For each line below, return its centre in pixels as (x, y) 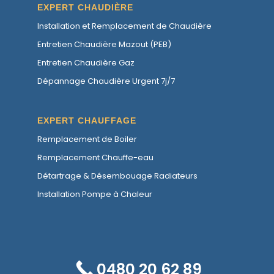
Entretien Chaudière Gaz (86, 62)
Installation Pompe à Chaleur (95, 194)
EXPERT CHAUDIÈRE (86, 7)
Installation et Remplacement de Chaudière (125, 26)
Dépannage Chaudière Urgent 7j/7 (106, 81)
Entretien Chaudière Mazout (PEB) (105, 44)
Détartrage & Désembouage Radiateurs (118, 176)
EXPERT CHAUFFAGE (87, 121)
